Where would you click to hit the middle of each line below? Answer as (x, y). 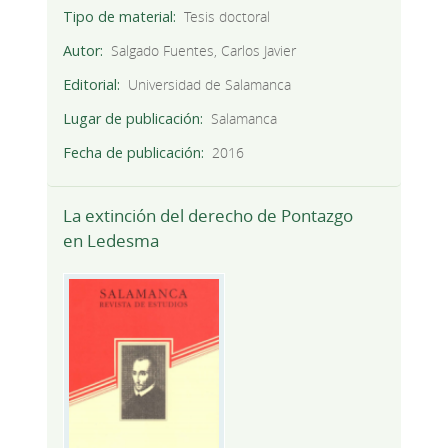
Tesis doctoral (227, 16)
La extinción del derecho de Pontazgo (207, 215)
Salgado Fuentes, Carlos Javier (204, 50)
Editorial (89, 84)
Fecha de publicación (131, 152)
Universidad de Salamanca (210, 84)
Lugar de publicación (131, 118)
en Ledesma (110, 240)
